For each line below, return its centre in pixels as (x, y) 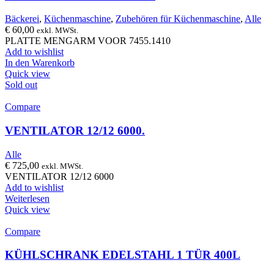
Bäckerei (22, 19)
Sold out (21, 85)
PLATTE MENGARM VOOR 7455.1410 (88, 41)
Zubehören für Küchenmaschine (178, 19)
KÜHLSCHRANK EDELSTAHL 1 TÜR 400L (123, 255)
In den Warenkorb (40, 63)
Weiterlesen (27, 198)
